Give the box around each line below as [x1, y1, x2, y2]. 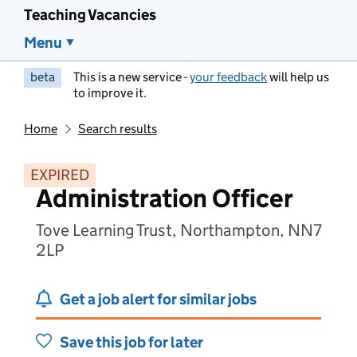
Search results [77, 121, 157, 136]
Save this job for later [60, 333, 203, 351]
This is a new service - [73, 69, 190, 84]
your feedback [190, 69, 267, 84]
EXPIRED [30, 166, 89, 184]
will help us [267, 69, 329, 84]
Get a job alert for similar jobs [60, 290, 257, 308]
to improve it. [73, 85, 147, 100]
